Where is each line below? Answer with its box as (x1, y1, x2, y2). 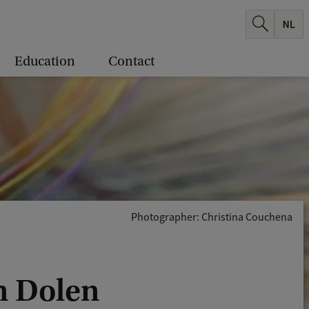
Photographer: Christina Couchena (131, 210, 292, 224)
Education (14, 54, 75, 69)
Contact (108, 54, 154, 69)
